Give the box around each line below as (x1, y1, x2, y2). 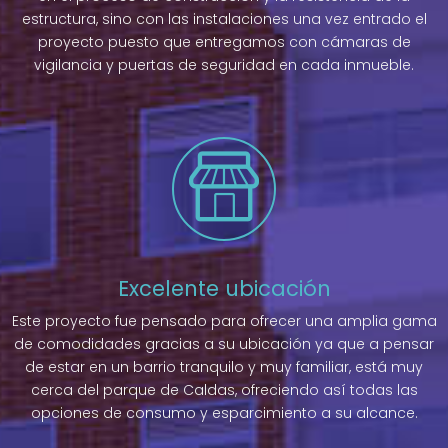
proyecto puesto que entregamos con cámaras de (37, 32, 411, 53)
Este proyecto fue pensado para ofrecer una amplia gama (11, 311, 437, 332)
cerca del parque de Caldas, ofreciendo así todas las (30, 380, 418, 401)
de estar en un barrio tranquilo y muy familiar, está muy (25, 357, 423, 378)
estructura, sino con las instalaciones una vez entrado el (21, 9, 427, 30)
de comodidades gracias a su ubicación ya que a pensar (14, 334, 434, 355)
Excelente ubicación (117, 274, 331, 304)
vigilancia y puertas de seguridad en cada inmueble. (34, 55, 414, 76)
